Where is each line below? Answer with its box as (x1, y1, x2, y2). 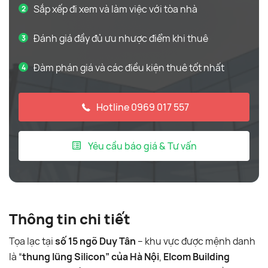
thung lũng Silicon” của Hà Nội (22, 250, 159, 263)
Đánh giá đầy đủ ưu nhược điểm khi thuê (33, 32, 208, 45)
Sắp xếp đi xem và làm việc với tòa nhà (33, 2, 197, 16)
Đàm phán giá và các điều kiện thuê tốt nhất (33, 61, 224, 74)
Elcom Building (163, 250, 230, 263)
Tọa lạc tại (9, 234, 55, 248)
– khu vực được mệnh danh (136, 234, 255, 248)
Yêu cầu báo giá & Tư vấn (86, 139, 197, 153)
